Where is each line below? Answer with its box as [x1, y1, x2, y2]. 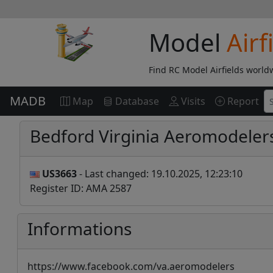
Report [225, 94, 259, 108]
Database [113, 94, 159, 108]
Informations [27, 217, 132, 240]
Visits [179, 94, 205, 108]
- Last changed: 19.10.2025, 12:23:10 [77, 167, 243, 180]
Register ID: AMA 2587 [30, 182, 132, 195]
